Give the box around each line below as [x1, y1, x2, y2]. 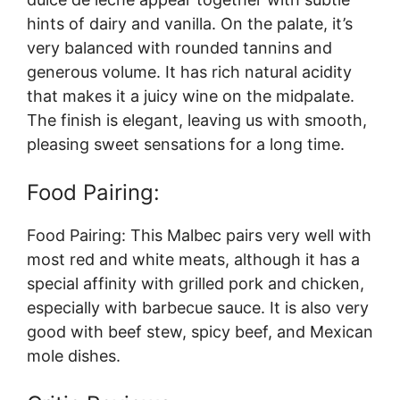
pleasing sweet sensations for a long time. [27, 135, 345, 154]
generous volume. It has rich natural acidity [27, 62, 352, 81]
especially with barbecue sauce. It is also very [27, 298, 369, 317]
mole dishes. [27, 346, 121, 365]
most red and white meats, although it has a [27, 250, 360, 269]
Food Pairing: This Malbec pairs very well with [27, 226, 371, 245]
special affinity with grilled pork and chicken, [27, 274, 364, 293]
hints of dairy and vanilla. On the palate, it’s [27, 14, 353, 33]
